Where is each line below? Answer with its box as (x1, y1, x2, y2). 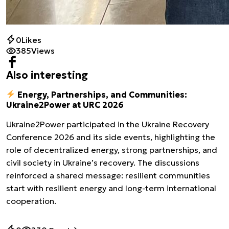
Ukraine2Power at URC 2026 (6, 99, 124, 110)
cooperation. (6, 195, 56, 206)
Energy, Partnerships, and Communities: (15, 89, 188, 100)
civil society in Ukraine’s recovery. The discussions (6, 157, 199, 168)
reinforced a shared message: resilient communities (6, 170, 210, 180)
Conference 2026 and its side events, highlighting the (6, 131, 215, 142)
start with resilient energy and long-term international (6, 182, 216, 193)
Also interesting (6, 68, 88, 82)
